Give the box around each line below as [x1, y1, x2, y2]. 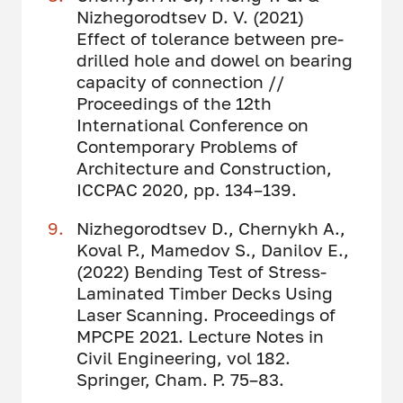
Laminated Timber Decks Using [76, 282, 333, 304]
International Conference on [76, 113, 309, 135]
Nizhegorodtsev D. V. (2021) [76, 5, 304, 27]
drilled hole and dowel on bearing [76, 49, 353, 70]
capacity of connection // [76, 70, 284, 92]
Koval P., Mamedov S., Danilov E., [76, 239, 349, 261]
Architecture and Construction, [76, 157, 332, 178]
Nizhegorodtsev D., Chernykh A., [76, 218, 345, 239]
